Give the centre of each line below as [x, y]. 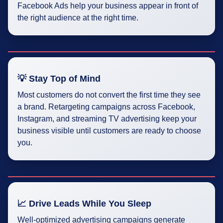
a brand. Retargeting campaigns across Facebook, [106, 107]
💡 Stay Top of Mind [59, 79]
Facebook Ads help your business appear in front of [108, 6]
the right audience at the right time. [78, 18]
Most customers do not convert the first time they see [109, 95]
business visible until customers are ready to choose [109, 131]
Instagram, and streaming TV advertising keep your [107, 119]
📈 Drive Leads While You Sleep [84, 204]
